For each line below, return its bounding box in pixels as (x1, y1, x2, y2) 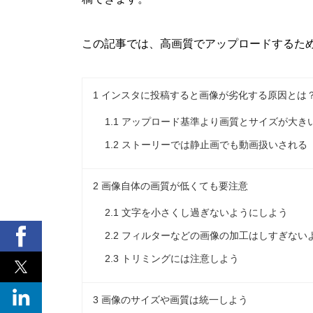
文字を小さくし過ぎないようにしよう (119, 207, 288, 219)
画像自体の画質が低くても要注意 (99, 180, 248, 192)
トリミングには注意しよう (119, 253, 239, 265)
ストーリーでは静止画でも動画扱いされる (119, 139, 307, 151)
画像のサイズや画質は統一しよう (99, 294, 248, 306)
